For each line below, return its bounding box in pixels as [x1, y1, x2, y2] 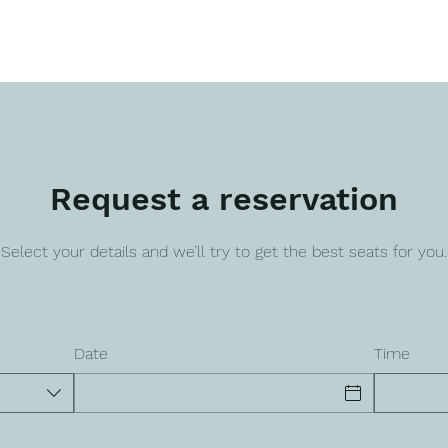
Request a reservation [50, 180, 398, 218]
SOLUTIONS [333, 43, 399, 57]
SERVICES [259, 43, 313, 57]
